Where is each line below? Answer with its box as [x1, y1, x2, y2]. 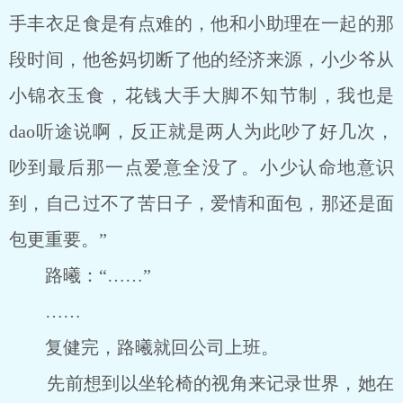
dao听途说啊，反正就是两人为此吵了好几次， [9, 121, 394, 141]
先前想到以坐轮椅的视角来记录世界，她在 [9, 373, 394, 393]
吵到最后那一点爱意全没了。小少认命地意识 [9, 157, 394, 177]
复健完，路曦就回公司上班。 [9, 337, 279, 357]
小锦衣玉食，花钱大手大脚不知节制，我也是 [9, 85, 394, 105]
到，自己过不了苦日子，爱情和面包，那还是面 [9, 193, 394, 213]
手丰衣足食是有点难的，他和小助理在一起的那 [9, 13, 394, 33]
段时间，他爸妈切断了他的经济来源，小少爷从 [9, 49, 394, 69]
